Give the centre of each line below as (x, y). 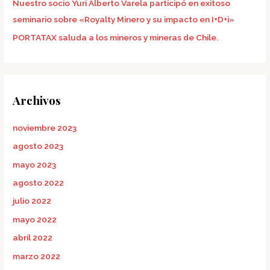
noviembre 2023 (45, 127)
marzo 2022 (37, 256)
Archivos (37, 100)
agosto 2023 (38, 146)
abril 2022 (33, 238)
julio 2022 (32, 201)
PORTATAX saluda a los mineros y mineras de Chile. (116, 38)
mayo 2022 (35, 219)
